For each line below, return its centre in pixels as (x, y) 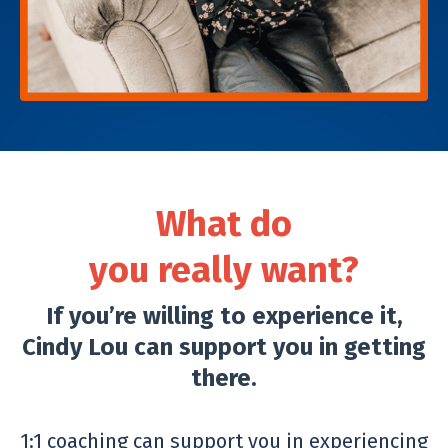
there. (224, 378)
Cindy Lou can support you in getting (224, 347)
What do (224, 224)
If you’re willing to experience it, (224, 316)
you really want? (224, 270)
